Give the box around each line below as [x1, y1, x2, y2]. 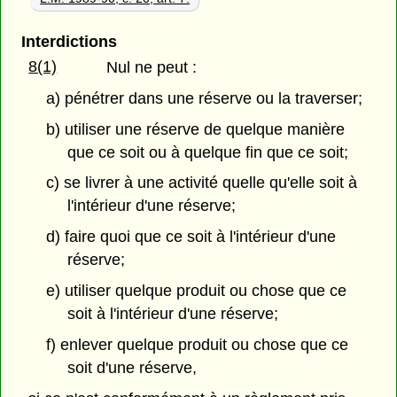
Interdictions [20, 32, 117, 51]
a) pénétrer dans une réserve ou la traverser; [45, 89, 362, 107]
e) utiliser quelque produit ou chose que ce [45, 282, 346, 300]
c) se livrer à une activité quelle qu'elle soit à [45, 174, 357, 192]
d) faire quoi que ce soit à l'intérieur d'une [45, 228, 336, 246]
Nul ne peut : [106, 58, 198, 77]
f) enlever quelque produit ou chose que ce [45, 335, 348, 354]
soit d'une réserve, [67, 358, 198, 377]
